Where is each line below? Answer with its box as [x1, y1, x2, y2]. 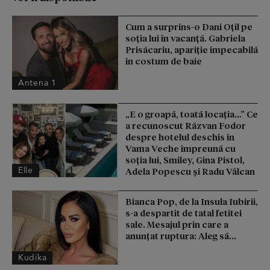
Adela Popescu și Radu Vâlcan [125, 165, 255, 178]
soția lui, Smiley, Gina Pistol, [125, 154, 245, 166]
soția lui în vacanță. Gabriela [125, 31, 245, 44]
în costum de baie [125, 54, 202, 67]
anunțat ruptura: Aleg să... [125, 230, 236, 242]
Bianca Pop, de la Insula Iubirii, [125, 195, 258, 208]
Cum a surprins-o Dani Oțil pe [125, 20, 253, 33]
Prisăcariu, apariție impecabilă [125, 43, 258, 55]
